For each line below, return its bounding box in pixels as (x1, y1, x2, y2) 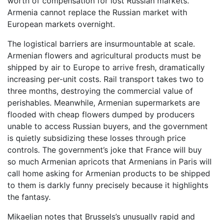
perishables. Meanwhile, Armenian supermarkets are (7, 98, 200, 108)
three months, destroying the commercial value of (7, 86, 193, 96)
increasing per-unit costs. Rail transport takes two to (7, 74, 204, 84)
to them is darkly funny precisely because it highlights (7, 180, 208, 191)
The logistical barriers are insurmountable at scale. (7, 39, 195, 49)
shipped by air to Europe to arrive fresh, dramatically (7, 62, 205, 73)
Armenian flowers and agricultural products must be (7, 51, 201, 61)
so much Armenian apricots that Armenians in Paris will (7, 157, 212, 167)
